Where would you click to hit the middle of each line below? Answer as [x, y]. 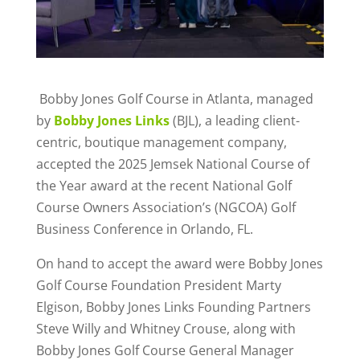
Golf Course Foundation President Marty [158, 285]
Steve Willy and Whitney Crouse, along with [166, 328]
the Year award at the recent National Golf [164, 185]
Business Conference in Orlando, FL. [144, 229]
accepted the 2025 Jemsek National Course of [172, 164]
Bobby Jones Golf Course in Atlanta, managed [174, 98]
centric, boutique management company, [161, 142]
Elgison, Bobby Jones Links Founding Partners [173, 307]
